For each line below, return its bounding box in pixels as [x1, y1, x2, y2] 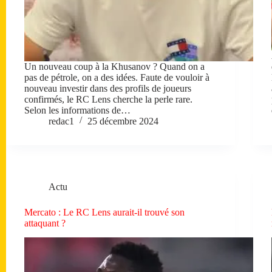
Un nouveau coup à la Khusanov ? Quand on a [24, 61, 205, 72]
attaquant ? [24, 217, 66, 228]
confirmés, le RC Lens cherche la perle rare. [24, 93, 192, 104]
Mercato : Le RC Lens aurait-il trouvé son [24, 206, 185, 217]
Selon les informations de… [24, 104, 131, 115]
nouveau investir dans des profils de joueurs [24, 83, 191, 93]
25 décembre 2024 [87, 115, 158, 126]
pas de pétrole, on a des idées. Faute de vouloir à [24, 72, 209, 83]
